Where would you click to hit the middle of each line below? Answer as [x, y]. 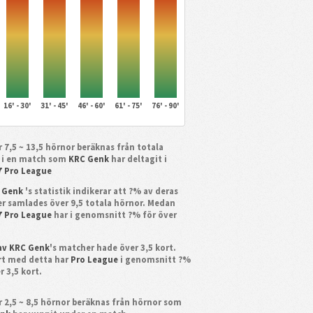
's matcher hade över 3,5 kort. [112, 247]
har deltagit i [139, 159]
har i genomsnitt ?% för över [115, 215]
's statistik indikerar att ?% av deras [101, 191]
